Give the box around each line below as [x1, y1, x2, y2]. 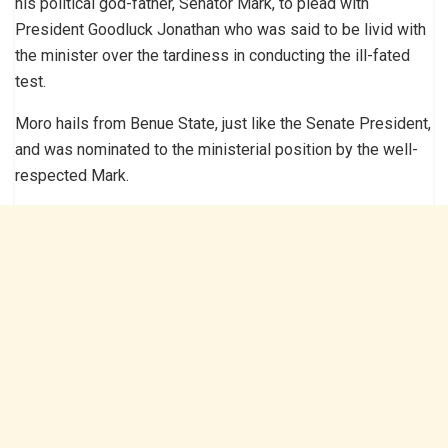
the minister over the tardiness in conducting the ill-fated [15, 45, 410, 65]
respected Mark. [15, 165, 129, 185]
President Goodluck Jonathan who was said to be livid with [15, 19, 426, 39]
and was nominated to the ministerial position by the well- [15, 139, 418, 159]
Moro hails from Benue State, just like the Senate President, [15, 113, 431, 133]
